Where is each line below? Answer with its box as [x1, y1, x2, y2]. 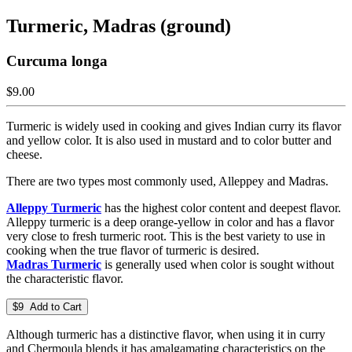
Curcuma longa [6, 52, 108, 69]
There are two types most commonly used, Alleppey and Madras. [6, 174, 332, 188]
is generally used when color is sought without [101, 257, 334, 271]
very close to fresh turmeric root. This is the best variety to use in [6, 229, 325, 243]
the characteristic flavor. [6, 271, 126, 285]
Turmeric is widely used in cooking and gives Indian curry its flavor [6, 119, 341, 133]
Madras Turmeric [6, 257, 101, 271]
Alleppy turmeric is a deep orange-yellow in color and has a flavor [6, 214, 334, 229]
